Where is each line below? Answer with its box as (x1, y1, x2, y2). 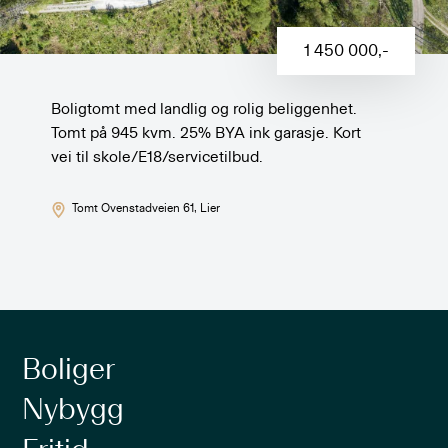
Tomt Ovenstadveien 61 (71, 202, 194, 215)
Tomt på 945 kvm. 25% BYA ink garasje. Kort (51, 125, 362, 142)
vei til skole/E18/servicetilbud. (51, 149, 264, 166)
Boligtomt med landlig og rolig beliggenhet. (51, 101, 358, 118)
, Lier (193, 202, 220, 215)
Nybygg (22, 395, 125, 426)
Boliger (22, 355, 116, 386)
